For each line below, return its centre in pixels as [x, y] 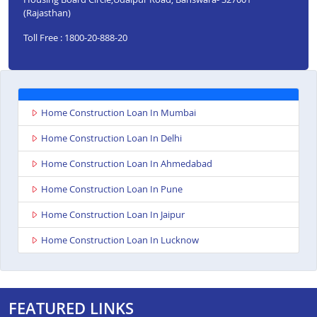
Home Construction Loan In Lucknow [120, 240]
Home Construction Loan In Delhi [111, 138]
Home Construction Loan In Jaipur [113, 215]
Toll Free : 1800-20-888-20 [75, 37]
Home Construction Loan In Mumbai [119, 113]
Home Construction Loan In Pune [112, 189]
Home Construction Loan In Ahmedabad [127, 164]
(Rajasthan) [47, 12]
